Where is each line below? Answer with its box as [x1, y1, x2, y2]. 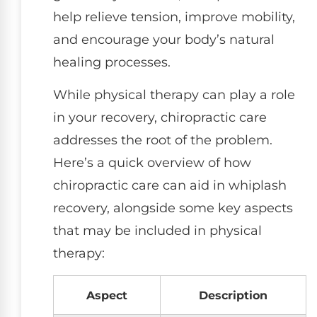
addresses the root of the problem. [53, 132, 272, 149]
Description [199, 287, 267, 302]
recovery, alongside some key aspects [53, 200, 293, 217]
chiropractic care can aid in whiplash [53, 178, 287, 194]
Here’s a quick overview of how [53, 155, 251, 171]
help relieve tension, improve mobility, [53, 8, 295, 25]
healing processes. [53, 54, 171, 70]
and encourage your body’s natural [53, 31, 275, 47]
